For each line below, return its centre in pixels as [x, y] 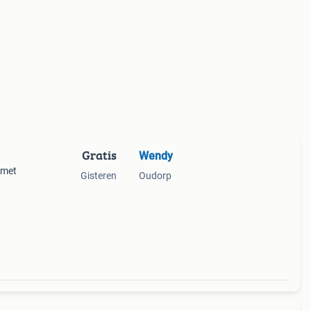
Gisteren [98, 176]
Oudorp [155, 176]
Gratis [99, 155]
